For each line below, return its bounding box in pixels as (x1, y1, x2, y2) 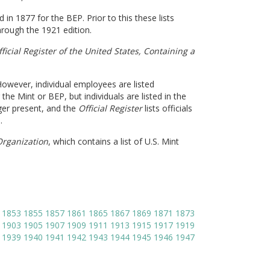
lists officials (144, 102, 192, 114)
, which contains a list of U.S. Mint (48, 136, 179, 147)
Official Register (78, 102, 145, 114)
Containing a (143, 45, 195, 57)
